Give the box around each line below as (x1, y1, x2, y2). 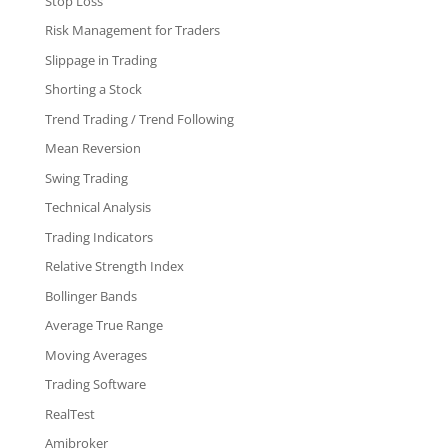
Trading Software (44, 375, 146, 394)
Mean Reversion (44, 139, 141, 158)
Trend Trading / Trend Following (44, 109, 234, 128)
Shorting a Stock (44, 80, 142, 99)
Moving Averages (44, 345, 147, 364)
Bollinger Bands (44, 286, 137, 305)
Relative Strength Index (44, 257, 184, 276)
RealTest (44, 404, 95, 423)
